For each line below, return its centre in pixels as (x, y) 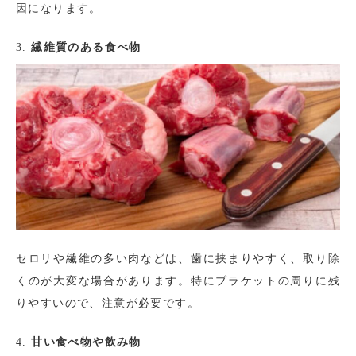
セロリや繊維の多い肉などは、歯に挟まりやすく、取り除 (178, 258)
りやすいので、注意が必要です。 (108, 303)
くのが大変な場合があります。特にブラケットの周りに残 (178, 281)
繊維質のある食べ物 (86, 48)
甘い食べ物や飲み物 (86, 342)
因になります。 (59, 9)
